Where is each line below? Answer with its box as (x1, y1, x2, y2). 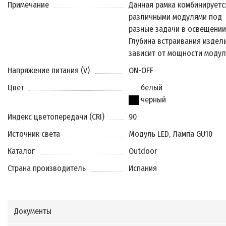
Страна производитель (8, 163, 86, 174)
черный (138, 95, 166, 105)
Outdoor (128, 146, 157, 156)
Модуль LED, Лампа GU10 (128, 129, 212, 139)
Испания (128, 163, 157, 174)
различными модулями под (128, 12, 222, 22)
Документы (14, 206, 51, 216)
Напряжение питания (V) (8, 66, 90, 76)
